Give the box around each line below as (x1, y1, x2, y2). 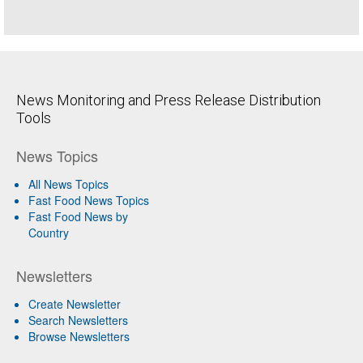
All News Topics (28, 176, 109, 193)
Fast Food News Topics (28, 192, 149, 209)
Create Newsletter (28, 296, 121, 313)
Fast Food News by (28, 208, 128, 225)
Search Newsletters (28, 312, 128, 329)
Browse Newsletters (28, 328, 130, 345)
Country (28, 224, 69, 241)
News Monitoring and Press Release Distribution (16, 92, 321, 109)
